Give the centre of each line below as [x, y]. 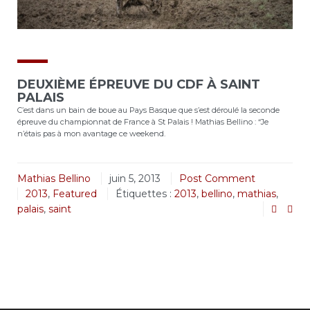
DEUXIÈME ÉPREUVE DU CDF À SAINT [139, 85]
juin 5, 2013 [135, 179]
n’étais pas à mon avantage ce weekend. [91, 134]
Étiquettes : [145, 194]
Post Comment [217, 179]
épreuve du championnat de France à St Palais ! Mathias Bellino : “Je [143, 122]
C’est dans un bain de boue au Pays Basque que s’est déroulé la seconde [148, 110]
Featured [75, 194]
